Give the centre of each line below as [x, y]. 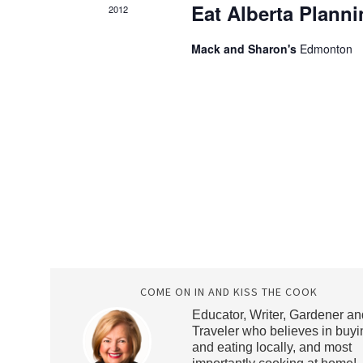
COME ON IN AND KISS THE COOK [228, 292]
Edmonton [326, 49]
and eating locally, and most [272, 347]
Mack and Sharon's [245, 49]
